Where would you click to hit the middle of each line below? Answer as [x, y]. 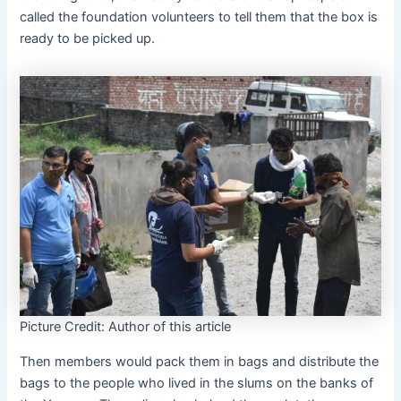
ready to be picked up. [88, 39]
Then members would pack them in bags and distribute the [200, 361]
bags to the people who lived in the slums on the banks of [197, 383]
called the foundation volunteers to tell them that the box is [199, 17]
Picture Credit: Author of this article [126, 327]
